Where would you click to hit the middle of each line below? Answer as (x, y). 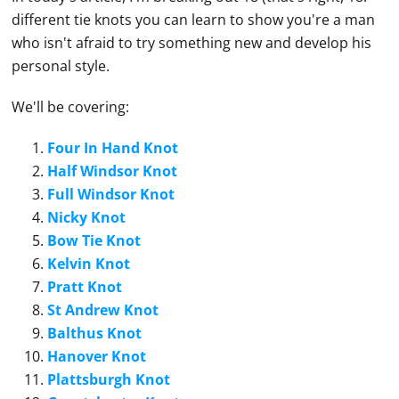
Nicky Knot (87, 217)
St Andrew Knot (103, 310)
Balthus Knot (95, 333)
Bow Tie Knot (94, 240)
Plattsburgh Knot (109, 379)
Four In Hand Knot (113, 148)
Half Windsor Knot (113, 171)
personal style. (61, 66)
